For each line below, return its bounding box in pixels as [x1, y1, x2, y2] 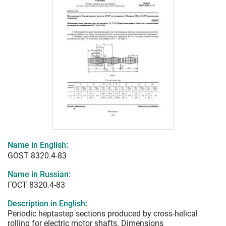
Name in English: [8, 140, 68, 150]
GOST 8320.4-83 [8, 151, 67, 161]
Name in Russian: [8, 169, 71, 180]
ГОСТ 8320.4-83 [8, 180, 65, 190]
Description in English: [8, 199, 87, 209]
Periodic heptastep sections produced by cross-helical [8, 209, 198, 219]
